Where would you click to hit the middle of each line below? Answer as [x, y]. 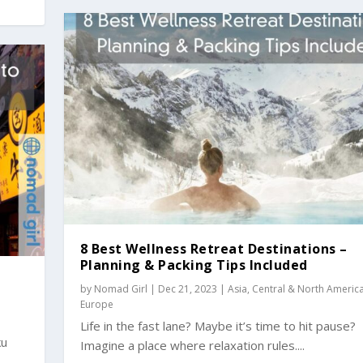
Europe [96, 304]
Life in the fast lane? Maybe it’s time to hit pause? [218, 325]
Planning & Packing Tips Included [194, 265]
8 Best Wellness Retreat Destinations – [214, 248]
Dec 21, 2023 [187, 288]
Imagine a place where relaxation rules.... [192, 345]
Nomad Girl [120, 288]
